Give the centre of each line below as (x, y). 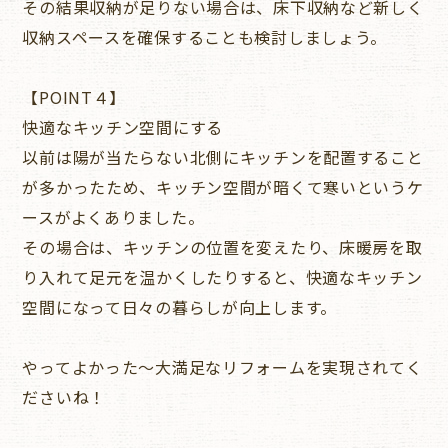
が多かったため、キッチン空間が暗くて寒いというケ (223, 186)
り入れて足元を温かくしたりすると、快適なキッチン (222, 276)
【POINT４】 (74, 96)
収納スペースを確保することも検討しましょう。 (205, 36)
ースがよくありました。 (113, 216)
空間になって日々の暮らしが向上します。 (180, 306)
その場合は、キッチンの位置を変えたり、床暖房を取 (222, 246)
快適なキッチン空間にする (123, 126)
